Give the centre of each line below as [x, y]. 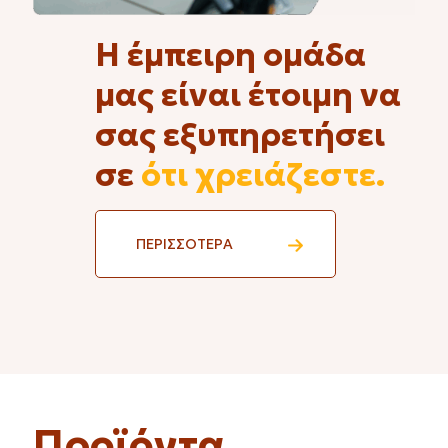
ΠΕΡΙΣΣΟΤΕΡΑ [184, 244]
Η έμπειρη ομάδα [230, 55]
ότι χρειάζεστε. [263, 175]
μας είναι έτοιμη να [248, 95]
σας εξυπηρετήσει [240, 135]
